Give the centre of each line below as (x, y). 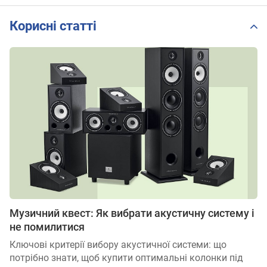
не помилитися (47, 227)
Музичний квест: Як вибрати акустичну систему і (132, 213)
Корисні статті (53, 26)
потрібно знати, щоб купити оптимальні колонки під (126, 258)
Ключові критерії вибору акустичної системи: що (118, 245)
